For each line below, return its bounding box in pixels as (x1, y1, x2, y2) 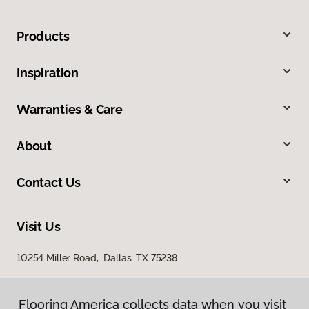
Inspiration (17, 66, 79, 81)
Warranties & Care (17, 102, 123, 117)
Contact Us (17, 175, 81, 190)
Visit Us (17, 219, 61, 235)
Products (17, 29, 70, 44)
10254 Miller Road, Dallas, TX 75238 (17, 252, 177, 264)
